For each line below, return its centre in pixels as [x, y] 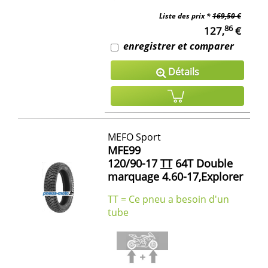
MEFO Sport [134, 137]
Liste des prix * [186, 16]
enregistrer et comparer [179, 46]
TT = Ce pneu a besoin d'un [168, 200]
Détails [182, 72]
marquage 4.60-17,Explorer [175, 177]
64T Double [202, 164]
